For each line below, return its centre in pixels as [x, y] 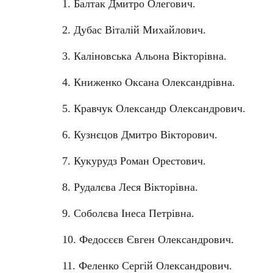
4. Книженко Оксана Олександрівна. [149, 82]
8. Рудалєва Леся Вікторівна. [130, 187]
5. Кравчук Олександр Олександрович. [154, 108]
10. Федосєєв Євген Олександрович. [148, 239]
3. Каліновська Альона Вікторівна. [144, 56]
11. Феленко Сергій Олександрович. [147, 265]
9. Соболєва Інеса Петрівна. [128, 213]
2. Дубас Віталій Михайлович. [134, 30]
